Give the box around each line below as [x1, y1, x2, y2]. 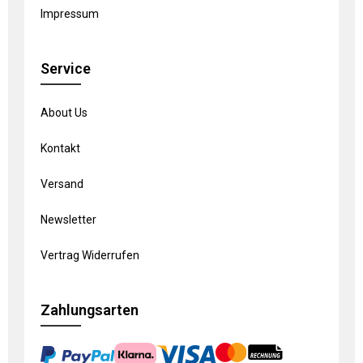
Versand [41, 177, 83, 190]
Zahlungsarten [41, 301, 139, 318]
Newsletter [41, 212, 96, 226]
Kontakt [41, 141, 80, 155]
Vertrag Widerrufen [41, 248, 139, 262]
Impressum [41, 6, 99, 20]
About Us [41, 105, 88, 119]
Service [41, 59, 91, 77]
